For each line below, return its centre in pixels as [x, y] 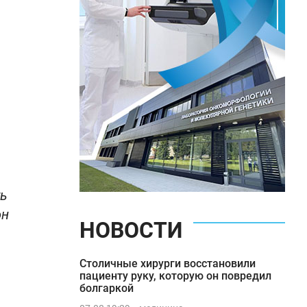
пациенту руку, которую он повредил [175, 276]
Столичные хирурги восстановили [168, 263]
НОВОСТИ [131, 230]
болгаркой [107, 288]
